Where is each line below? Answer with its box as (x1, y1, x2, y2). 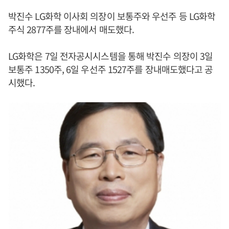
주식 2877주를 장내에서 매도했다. (8, 22, 134, 36)
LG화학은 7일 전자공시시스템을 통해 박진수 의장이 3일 (8, 49, 213, 62)
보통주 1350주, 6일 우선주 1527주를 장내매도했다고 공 (8, 62, 213, 76)
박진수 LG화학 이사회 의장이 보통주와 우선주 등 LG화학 (8, 9, 216, 22)
